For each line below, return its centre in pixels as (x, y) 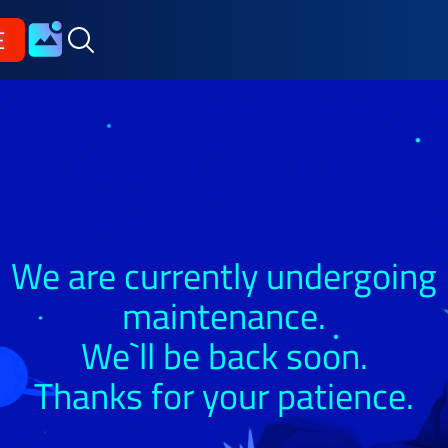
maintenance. (224, 315)
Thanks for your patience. (224, 395)
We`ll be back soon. (224, 355)
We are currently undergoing (224, 275)
